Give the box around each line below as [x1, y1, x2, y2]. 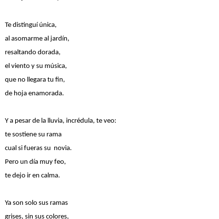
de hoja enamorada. [5, 89, 66, 97]
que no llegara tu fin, [5, 76, 65, 84]
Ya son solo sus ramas [5, 199, 69, 207]
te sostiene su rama [5, 131, 62, 138]
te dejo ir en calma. [5, 172, 60, 179]
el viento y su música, [5, 62, 82, 70]
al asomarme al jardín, [5, 35, 81, 43]
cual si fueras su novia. [5, 144, 100, 152]
